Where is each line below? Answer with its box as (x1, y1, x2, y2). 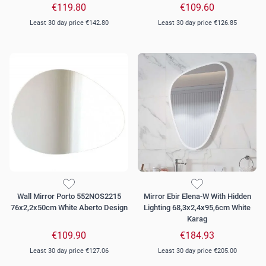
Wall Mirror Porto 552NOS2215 (17, 192, 121, 201)
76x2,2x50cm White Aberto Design (10, 203, 128, 213)
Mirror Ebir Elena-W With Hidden (143, 192, 251, 201)
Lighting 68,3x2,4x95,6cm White (144, 203, 251, 213)
